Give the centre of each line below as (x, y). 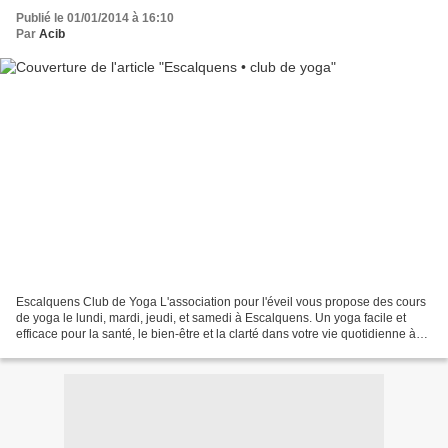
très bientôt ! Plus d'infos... (86, 349)
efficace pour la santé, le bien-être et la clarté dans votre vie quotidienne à (216, 333)
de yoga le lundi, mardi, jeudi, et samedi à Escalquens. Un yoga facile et (211, 317)
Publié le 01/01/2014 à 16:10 (95, 18)
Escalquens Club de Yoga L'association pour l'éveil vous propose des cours (221, 301)
